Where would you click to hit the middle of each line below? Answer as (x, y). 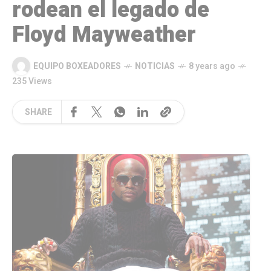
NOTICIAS (155, 66)
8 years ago (212, 66)
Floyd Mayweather (104, 35)
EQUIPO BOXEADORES (77, 66)
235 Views (32, 82)
